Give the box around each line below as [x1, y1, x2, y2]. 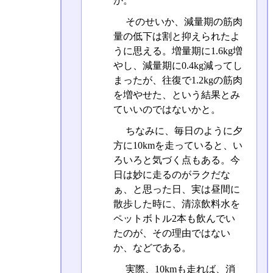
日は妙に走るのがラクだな [113, 169, 230, 180]
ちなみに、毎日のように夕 [122, 126, 243, 136]
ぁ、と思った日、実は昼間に [113, 184, 240, 195]
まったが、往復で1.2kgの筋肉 [113, 74, 243, 85]
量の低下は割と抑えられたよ [113, 30, 240, 41]
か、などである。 [113, 243, 191, 253]
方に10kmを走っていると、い [113, 140, 243, 151]
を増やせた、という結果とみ [113, 89, 240, 100]
